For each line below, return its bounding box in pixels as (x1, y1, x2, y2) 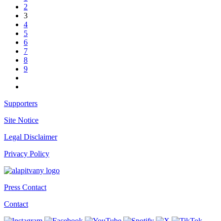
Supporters (4, 99, 37, 108)
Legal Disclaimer (4, 132, 57, 141)
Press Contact (4, 183, 46, 191)
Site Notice (4, 115, 38, 124)
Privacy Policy (4, 149, 49, 158)
